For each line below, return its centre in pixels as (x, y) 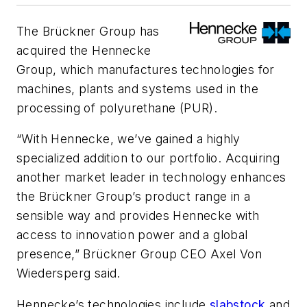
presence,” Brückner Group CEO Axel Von (139, 254)
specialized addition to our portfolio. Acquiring (148, 158)
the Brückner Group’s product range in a (134, 197)
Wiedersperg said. (72, 273)
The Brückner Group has (88, 31)
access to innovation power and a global (132, 235)
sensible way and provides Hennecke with (138, 216)
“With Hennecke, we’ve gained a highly (128, 139)
